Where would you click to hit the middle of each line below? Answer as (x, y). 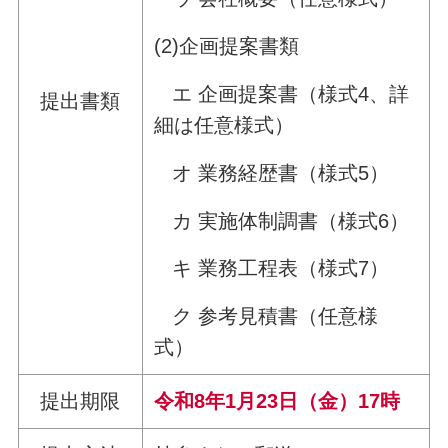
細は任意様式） (224, 125)
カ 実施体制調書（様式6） (282, 220)
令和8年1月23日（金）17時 (277, 401)
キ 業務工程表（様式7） (272, 268)
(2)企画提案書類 (227, 46)
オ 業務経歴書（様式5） (272, 172)
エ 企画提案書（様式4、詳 (282, 94)
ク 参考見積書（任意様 (266, 316)
